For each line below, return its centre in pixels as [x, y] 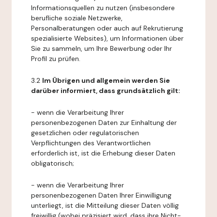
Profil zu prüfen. [56, 59]
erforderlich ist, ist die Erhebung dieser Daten [103, 153]
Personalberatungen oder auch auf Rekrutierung [107, 28]
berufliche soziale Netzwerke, [77, 18]
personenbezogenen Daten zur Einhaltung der [104, 123]
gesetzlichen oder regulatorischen [85, 133]
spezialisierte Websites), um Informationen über [107, 38]
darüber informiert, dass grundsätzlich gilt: [106, 91]
